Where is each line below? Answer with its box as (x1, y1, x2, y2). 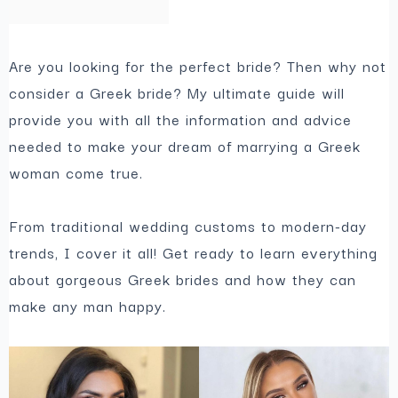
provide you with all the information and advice (9, 107, 353, 131)
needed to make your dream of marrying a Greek (9, 133, 362, 157)
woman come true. (9, 160, 144, 184)
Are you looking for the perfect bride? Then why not (9, 53, 387, 77)
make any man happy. (9, 294, 167, 318)
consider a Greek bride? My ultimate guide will (9, 80, 346, 104)
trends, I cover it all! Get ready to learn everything (9, 241, 378, 265)
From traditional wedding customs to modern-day (9, 214, 368, 238)
